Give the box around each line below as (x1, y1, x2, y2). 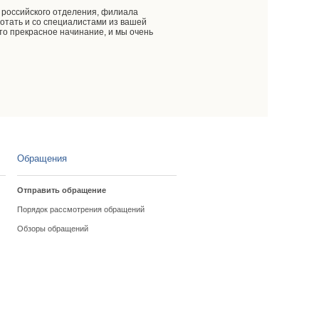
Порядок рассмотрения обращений (16, 205, 145, 214)
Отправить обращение (16, 186, 106, 194)
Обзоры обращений (16, 224, 88, 233)
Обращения (16, 153, 67, 164)
